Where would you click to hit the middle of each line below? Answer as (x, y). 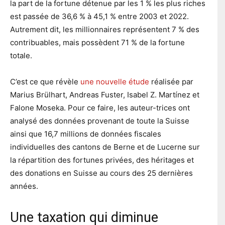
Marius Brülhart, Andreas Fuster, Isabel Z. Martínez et (105, 94)
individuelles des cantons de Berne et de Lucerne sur (105, 147)
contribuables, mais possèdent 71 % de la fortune (97, 42)
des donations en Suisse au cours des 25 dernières (101, 173)
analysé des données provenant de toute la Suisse (100, 121)
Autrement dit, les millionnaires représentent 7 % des (105, 29)
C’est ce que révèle (45, 81)
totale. (21, 55)
